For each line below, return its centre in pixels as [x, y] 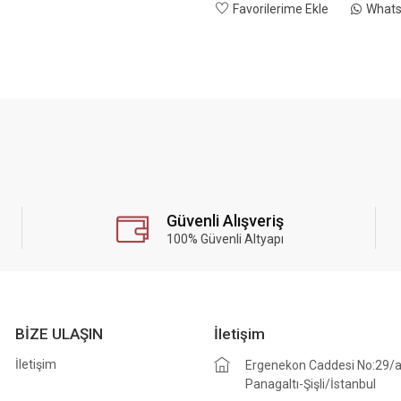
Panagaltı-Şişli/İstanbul [311, 384]
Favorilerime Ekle [281, 9]
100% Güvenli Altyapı [225, 239]
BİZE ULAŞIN [59, 334]
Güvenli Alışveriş [225, 221]
